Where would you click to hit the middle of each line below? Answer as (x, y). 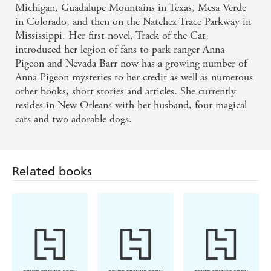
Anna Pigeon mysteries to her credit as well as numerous (134, 77)
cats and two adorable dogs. (73, 119)
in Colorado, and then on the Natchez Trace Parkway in (133, 22)
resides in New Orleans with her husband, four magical (131, 105)
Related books (52, 171)
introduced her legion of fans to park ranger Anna (120, 50)
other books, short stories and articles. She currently (126, 91)
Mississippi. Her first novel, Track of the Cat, (112, 36)
